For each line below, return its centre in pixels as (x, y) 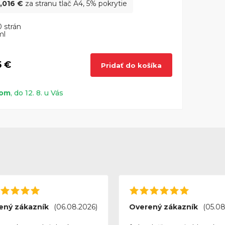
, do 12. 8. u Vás (37, 93)
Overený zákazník (163, 207)
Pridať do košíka (131, 65)
